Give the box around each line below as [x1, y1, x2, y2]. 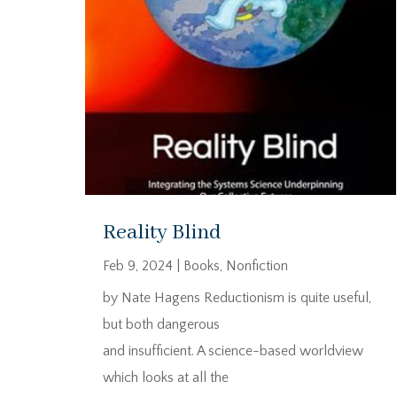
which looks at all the [103, 369, 229, 385]
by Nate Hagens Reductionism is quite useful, [103, 289, 371, 306]
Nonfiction [226, 257, 288, 274]
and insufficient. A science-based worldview [103, 342, 363, 359]
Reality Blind [103, 219, 222, 245]
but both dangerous [103, 315, 220, 332]
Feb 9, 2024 [103, 257, 173, 274]
